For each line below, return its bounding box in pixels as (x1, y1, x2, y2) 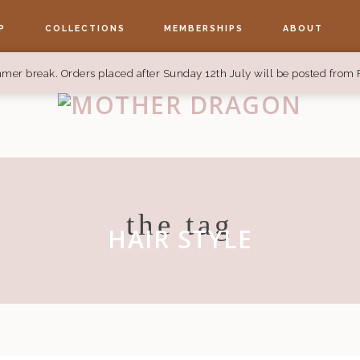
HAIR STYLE (108, 223, 252, 256)
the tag (126, 208, 234, 241)
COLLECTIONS (44, 22, 125, 33)
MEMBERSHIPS (164, 22, 244, 33)
